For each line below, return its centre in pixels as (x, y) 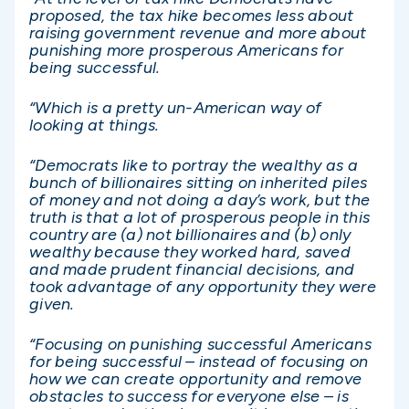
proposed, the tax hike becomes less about (192, 15)
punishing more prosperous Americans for (186, 50)
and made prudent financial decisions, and (192, 270)
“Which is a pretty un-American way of (176, 108)
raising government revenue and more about (198, 32)
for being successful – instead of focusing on (199, 362)
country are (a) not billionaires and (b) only (190, 235)
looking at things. (94, 126)
